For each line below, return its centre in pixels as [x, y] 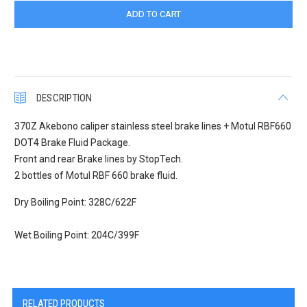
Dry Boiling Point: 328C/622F [76, 202]
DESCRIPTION [64, 98]
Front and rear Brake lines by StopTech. [99, 159]
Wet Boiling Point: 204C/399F [77, 235]
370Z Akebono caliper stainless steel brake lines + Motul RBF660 [153, 126]
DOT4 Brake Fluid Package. [73, 142]
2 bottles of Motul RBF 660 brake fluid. [96, 175]
